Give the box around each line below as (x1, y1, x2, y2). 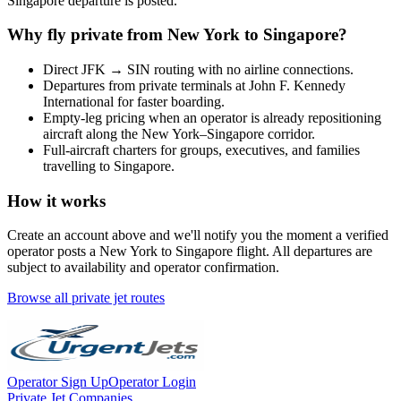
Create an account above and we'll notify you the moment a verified (7, 227, 388, 243)
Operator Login (108, 374, 196, 390)
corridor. (264, 125, 315, 141)
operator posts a (7, 243, 99, 260)
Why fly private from (7, 25, 167, 45)
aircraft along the (43, 125, 141, 141)
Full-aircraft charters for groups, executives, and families (43, 141, 360, 158)
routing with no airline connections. (150, 61, 354, 77)
